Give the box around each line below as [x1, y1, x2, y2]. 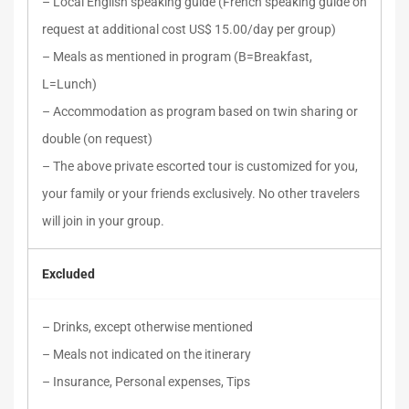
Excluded [42, 267, 95, 281]
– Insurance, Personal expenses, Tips [42, 374, 250, 389]
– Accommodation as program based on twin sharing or [42, 104, 358, 119]
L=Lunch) [42, 77, 97, 91]
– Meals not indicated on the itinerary [42, 347, 251, 362]
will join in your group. [42, 214, 164, 228]
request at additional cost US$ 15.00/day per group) [42, 22, 336, 37]
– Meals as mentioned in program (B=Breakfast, [42, 49, 312, 64]
